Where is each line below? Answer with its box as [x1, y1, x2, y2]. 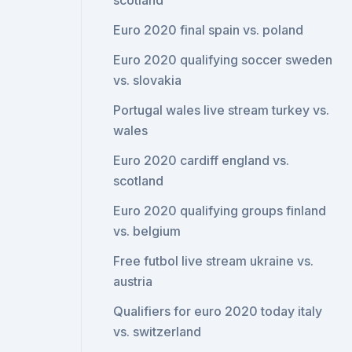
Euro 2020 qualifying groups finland [113, 203, 327, 218]
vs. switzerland [113, 324, 202, 339]
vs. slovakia [113, 72, 182, 88]
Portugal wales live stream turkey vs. [113, 102, 330, 118]
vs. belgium [113, 223, 181, 239]
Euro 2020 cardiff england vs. [113, 152, 290, 168]
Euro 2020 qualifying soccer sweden [113, 52, 333, 68]
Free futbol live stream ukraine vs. [113, 253, 314, 269]
